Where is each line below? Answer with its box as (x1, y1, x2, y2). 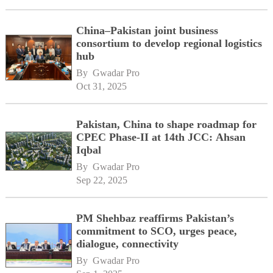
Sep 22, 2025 (76, 174, 128, 185)
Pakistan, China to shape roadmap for (76, 118, 257, 130)
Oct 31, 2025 (76, 80, 127, 91)
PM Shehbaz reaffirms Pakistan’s (76, 211, 235, 224)
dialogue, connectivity (76, 237, 179, 250)
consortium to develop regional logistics (76, 37, 263, 49)
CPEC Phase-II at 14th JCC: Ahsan (76, 130, 246, 143)
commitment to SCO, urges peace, (76, 224, 238, 237)
